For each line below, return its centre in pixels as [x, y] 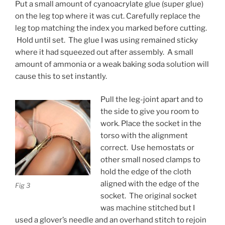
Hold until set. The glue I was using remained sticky [106, 40]
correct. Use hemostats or [147, 148]
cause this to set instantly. [61, 76]
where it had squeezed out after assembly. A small [104, 52]
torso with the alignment [144, 136]
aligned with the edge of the [150, 184]
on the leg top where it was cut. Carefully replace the [108, 16]
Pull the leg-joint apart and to [151, 99]
